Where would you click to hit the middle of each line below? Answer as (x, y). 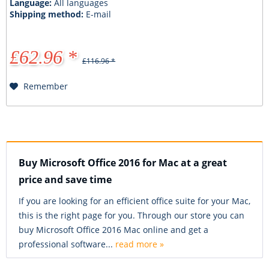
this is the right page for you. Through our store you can (131, 216)
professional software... (67, 244)
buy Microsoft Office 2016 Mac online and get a (113, 230)
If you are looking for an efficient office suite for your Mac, (134, 201)
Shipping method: (48, 14)
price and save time (65, 180)
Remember (46, 86)
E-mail (99, 14)
